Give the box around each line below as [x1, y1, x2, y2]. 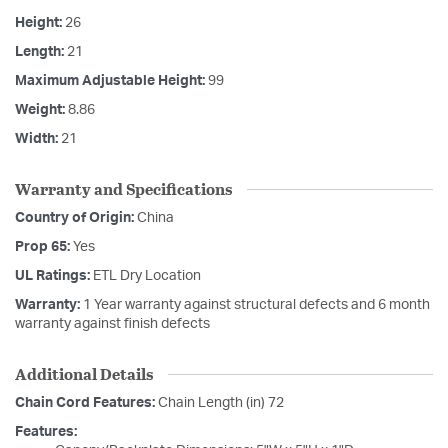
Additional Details [15, 362, 153, 386]
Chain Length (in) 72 [158, 396, 284, 411]
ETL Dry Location [93, 269, 201, 284]
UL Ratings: [15, 269, 93, 284]
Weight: [15, 103, 68, 118]
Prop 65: [15, 240, 73, 255]
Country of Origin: [15, 211, 137, 226]
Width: [15, 132, 61, 147]
